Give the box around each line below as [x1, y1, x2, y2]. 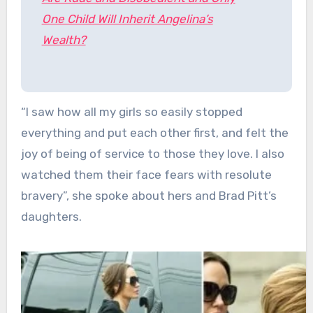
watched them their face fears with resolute [20, 167, 272, 182]
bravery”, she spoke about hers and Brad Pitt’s [20, 188, 277, 203]
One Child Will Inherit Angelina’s [41, 11, 213, 26]
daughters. [20, 209, 82, 224]
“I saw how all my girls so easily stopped [20, 104, 242, 119]
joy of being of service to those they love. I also [20, 146, 284, 161]
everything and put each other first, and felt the [20, 125, 289, 140]
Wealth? [41, 32, 86, 47]
